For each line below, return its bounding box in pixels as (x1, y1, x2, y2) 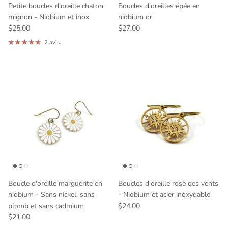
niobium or (118, 12, 152, 22)
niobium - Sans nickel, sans (8, 189, 95, 199)
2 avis (44, 38, 60, 46)
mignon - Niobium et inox (8, 12, 89, 22)
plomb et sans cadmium (8, 201, 84, 211)
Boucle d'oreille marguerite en (8, 178, 102, 188)
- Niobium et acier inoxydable (118, 189, 210, 199)
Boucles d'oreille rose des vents (118, 178, 218, 188)
